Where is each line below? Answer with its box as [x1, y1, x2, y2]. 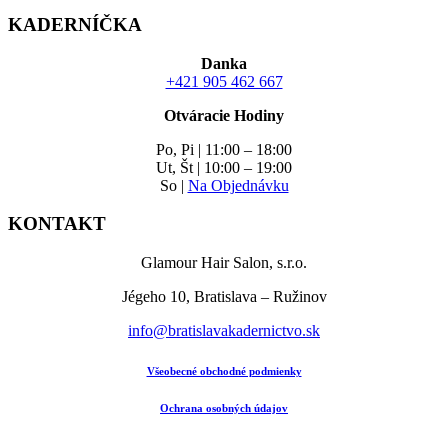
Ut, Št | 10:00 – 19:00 [156, 158, 292, 176]
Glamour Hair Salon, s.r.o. [141, 254, 307, 272]
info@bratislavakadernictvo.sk [128, 322, 320, 340]
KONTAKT [8, 213, 106, 235]
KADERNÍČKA [8, 14, 142, 35]
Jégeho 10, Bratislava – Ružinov [121, 288, 327, 306]
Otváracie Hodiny [164, 106, 284, 124]
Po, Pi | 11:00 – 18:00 [156, 140, 292, 158]
